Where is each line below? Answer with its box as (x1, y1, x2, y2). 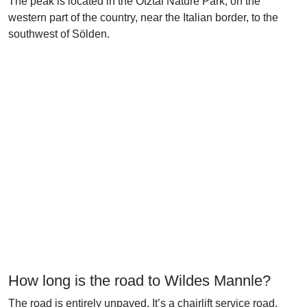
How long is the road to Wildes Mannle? (8, 272, 271, 289)
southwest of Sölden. (8, 28, 110, 40)
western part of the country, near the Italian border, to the (8, 12, 278, 23)
